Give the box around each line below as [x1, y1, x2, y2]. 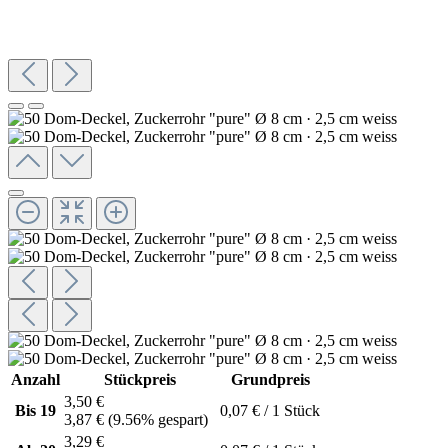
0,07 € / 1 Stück [220, 401, 320, 419]
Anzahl [11, 370, 60, 388]
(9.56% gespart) [108, 410, 208, 428]
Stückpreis [104, 370, 176, 388]
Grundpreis [230, 370, 310, 388]
